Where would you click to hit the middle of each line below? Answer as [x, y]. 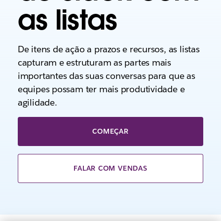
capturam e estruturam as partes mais [94, 62]
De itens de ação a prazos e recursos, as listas [109, 49]
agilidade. [37, 102]
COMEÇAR [110, 131]
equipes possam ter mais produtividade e [101, 89]
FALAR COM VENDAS [110, 168]
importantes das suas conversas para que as [106, 76]
